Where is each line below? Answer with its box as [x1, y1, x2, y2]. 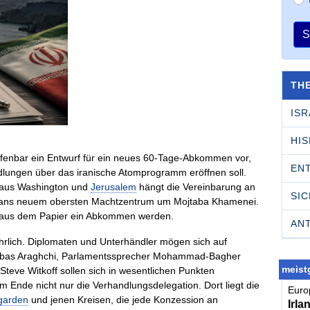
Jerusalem [91, 181, 137, 192]
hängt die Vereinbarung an [136, 181, 256, 192]
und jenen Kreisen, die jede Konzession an [28, 293, 219, 305]
